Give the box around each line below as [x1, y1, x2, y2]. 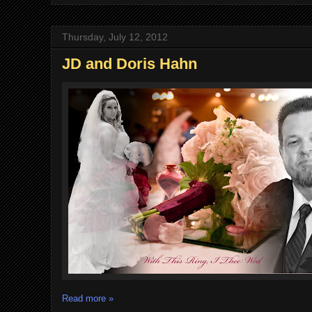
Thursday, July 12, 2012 [62, 31, 168, 42]
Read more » [62, 293, 114, 304]
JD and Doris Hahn [62, 55, 197, 72]
